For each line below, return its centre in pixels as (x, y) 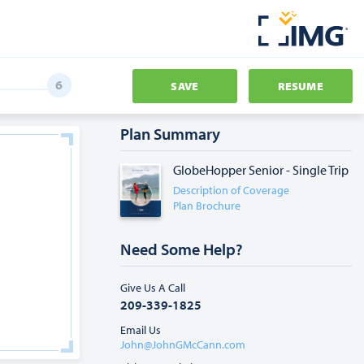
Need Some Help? (182, 249)
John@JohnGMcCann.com (183, 344)
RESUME (300, 86)
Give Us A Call (153, 288)
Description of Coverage (231, 190)
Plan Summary (170, 134)
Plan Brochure (207, 206)
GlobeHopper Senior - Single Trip (261, 170)
